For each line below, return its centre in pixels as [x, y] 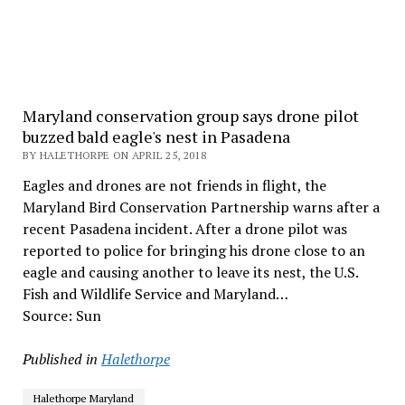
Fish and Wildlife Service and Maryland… [155, 294]
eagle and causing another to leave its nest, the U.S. [190, 272]
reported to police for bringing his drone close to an [193, 250]
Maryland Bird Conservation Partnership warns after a [201, 207]
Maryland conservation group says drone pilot [190, 116]
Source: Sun [61, 316]
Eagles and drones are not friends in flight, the [174, 185]
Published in [60, 359]
